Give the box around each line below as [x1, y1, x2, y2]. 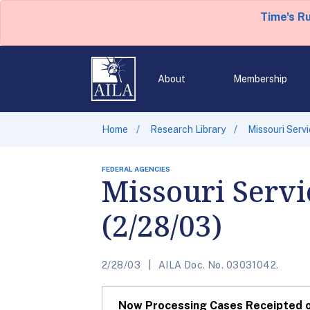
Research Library [150, 124, 226, 135]
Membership [232, 73, 287, 84]
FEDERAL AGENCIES [102, 165, 170, 173]
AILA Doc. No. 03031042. [156, 259, 279, 271]
